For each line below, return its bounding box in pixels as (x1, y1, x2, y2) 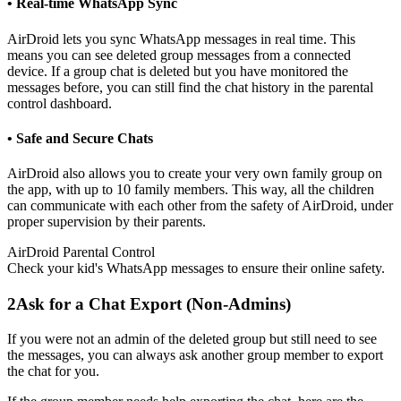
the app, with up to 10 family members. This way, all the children (7, 182, 374, 198)
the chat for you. (7, 363, 99, 379)
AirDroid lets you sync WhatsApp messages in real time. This (7, 30, 355, 47)
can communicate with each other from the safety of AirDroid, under (7, 198, 393, 214)
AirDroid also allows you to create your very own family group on (7, 166, 382, 182)
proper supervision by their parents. (7, 214, 206, 230)
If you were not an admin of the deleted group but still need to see (7, 330, 377, 346)
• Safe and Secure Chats (7, 130, 153, 146)
